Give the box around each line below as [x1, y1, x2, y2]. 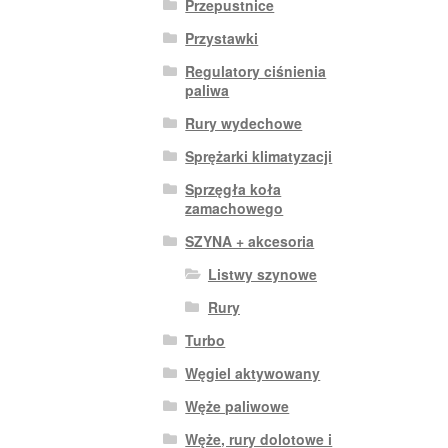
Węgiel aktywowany [185, 362, 321, 383]
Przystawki [185, 27, 259, 48]
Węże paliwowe [185, 395, 290, 416]
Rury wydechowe [185, 112, 303, 133]
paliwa [185, 79, 230, 100]
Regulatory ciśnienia [185, 60, 327, 81]
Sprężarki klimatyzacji [185, 145, 333, 166]
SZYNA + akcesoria [185, 230, 315, 251]
